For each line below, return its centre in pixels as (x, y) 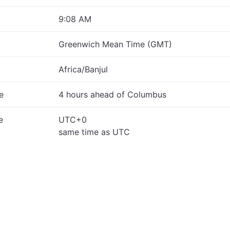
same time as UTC (94, 132)
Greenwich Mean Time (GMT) (115, 44)
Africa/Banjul (83, 69)
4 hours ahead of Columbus (112, 94)
